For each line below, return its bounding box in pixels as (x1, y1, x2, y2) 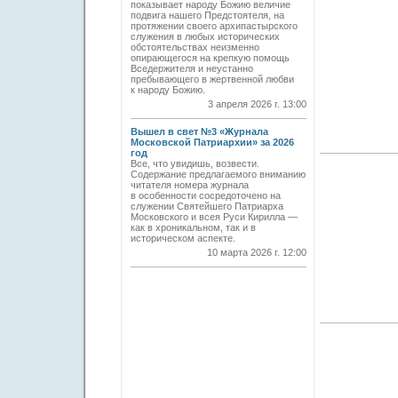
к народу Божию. (131, 84, 211, 95)
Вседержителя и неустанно (131, 63, 253, 74)
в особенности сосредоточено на (131, 190, 281, 201)
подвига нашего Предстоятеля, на (131, 10, 284, 20)
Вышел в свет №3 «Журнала (131, 126, 268, 137)
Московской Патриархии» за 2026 (131, 137, 294, 147)
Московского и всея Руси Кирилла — (131, 211, 298, 222)
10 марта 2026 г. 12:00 (207, 247, 306, 258)
